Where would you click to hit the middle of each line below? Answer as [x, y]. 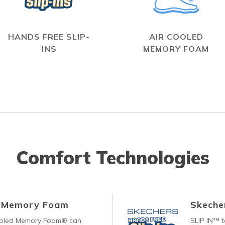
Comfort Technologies [113, 157]
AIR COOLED [176, 37]
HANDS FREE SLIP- [49, 37]
